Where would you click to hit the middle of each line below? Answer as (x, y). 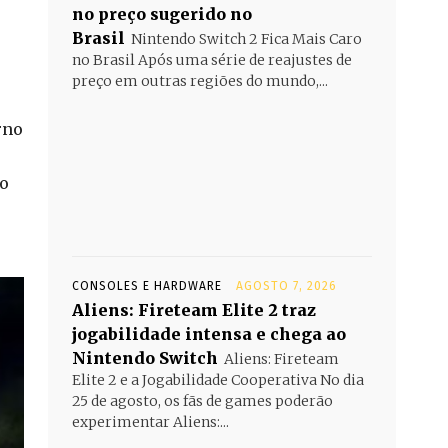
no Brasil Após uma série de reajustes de (212, 59)
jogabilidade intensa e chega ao (209, 333)
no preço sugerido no (162, 13)
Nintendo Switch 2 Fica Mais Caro (246, 38)
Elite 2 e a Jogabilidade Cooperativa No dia (218, 379)
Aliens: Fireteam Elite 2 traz (194, 309)
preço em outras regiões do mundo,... (200, 80)
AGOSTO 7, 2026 (286, 285)
